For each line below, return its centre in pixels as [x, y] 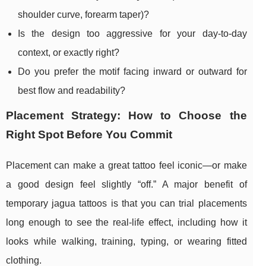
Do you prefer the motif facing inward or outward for [132, 72]
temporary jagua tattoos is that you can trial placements [126, 204]
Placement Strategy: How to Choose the [126, 116]
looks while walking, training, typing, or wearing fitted [126, 242]
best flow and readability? [72, 91]
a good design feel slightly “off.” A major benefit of [126, 185]
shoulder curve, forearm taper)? [83, 15]
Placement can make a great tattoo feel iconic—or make [126, 166]
